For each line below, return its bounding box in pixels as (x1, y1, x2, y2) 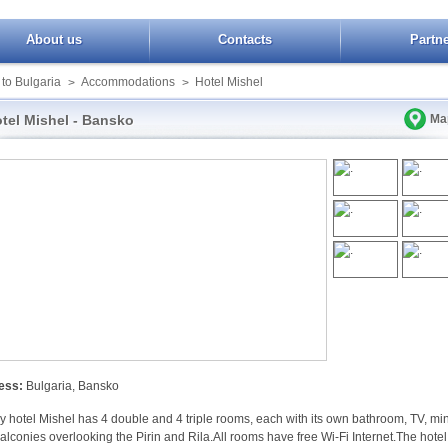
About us (26, 32, 82, 47)
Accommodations (81, 75, 175, 89)
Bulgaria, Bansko (23, 379, 119, 393)
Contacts (218, 32, 272, 47)
